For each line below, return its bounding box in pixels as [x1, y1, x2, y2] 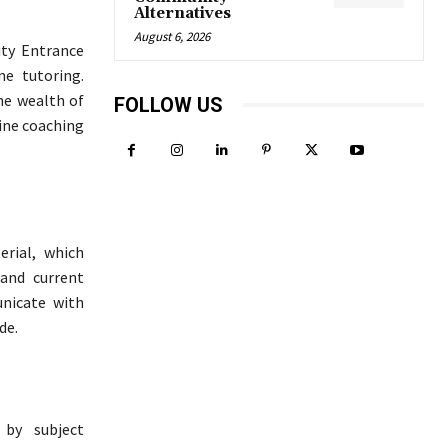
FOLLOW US [114, 92, 223, 117]
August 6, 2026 [134, 27, 210, 45]
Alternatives [134, 3, 231, 23]
